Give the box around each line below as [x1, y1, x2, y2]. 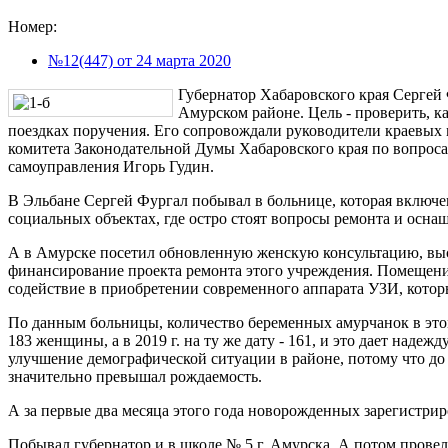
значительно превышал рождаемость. [8, 367, 262, 385]
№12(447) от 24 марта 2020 [48, 51, 231, 69]
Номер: [8, 17, 57, 35]
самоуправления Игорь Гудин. [8, 157, 214, 175]
